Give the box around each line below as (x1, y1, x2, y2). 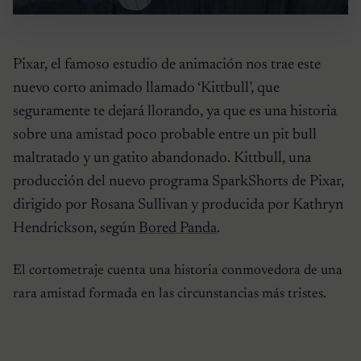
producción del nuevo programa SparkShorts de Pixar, (13, 173, 344, 189)
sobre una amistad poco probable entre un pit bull (13, 127, 317, 143)
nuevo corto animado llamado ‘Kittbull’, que (13, 80, 280, 96)
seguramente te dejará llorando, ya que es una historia (13, 103, 337, 119)
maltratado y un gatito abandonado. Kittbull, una (13, 150, 311, 166)
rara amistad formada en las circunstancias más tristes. (13, 286, 326, 301)
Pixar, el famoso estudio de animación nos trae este (13, 56, 321, 73)
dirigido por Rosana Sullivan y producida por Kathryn (13, 197, 343, 213)
